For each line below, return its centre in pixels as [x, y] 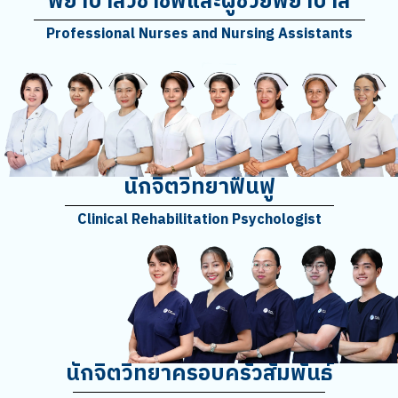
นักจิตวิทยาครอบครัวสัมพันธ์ [199, 374]
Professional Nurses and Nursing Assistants [199, 34]
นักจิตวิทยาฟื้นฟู [199, 188]
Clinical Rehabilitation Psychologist [199, 220]
